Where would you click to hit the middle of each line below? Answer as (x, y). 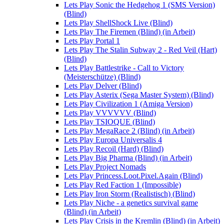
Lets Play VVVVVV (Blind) (110, 113)
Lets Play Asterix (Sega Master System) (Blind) (139, 95)
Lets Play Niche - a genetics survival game (131, 203)
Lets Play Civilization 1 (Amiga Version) (128, 104)
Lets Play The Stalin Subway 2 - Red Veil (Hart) (140, 50)
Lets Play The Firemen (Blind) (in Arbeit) (129, 32)
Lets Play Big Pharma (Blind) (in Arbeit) (128, 158)
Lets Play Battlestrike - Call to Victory (124, 68)
